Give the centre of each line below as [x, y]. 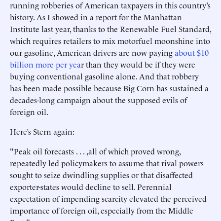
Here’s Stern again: [42, 131]
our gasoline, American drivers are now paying [92, 52]
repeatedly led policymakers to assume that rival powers [107, 163]
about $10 [192, 52]
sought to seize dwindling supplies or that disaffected [101, 175]
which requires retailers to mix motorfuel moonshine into [110, 40]
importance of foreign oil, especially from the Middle [102, 210]
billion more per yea [45, 64]
